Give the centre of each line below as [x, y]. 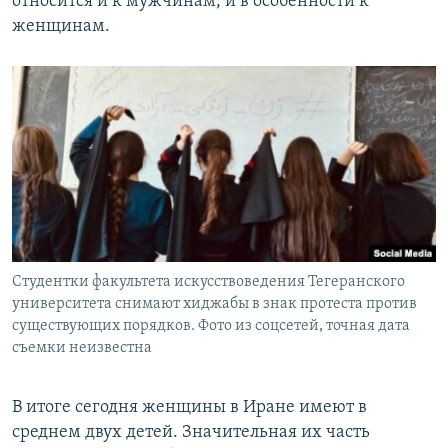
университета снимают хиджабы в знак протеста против [214, 304]
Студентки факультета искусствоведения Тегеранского [208, 282]
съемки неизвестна [82, 348]
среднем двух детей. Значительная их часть [191, 433]
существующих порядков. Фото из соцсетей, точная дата [211, 326]
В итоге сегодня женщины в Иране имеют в [189, 408]
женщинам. [61, 26]
